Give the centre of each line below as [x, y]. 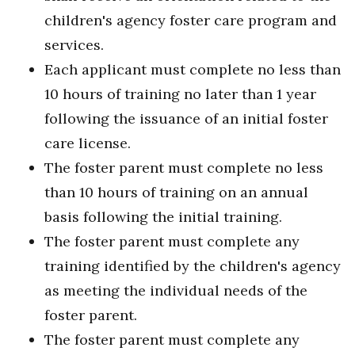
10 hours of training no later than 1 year [180, 94]
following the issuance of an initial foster [186, 119]
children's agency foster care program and [191, 21]
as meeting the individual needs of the [176, 291]
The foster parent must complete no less [184, 168]
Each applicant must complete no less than [193, 70]
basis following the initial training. [163, 217]
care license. [88, 143]
